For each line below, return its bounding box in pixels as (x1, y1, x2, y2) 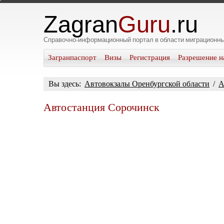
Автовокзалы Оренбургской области (84, 79, 209, 88)
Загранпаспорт (48, 53, 96, 61)
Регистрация (129, 53, 170, 61)
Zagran (43, 11, 118, 37)
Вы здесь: (48, 79, 83, 88)
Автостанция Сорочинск (43, 101, 159, 113)
